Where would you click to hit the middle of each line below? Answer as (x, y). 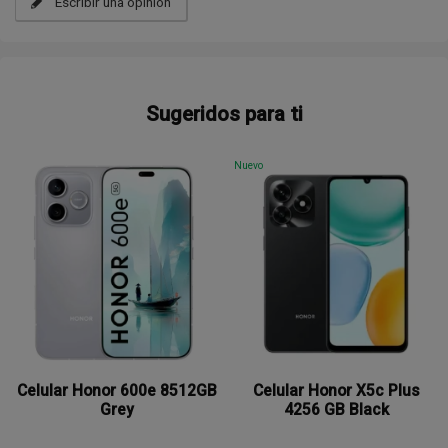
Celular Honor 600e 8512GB (117, 390)
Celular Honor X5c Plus (336, 390)
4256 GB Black (336, 409)
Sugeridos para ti (224, 114)
